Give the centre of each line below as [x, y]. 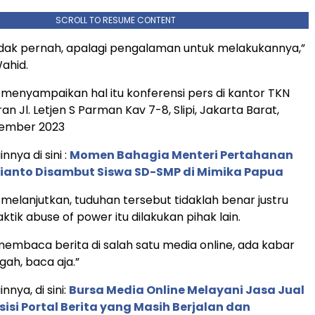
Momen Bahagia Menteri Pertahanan [181, 155]
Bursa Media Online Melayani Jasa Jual [187, 290]
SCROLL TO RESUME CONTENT [115, 20]
